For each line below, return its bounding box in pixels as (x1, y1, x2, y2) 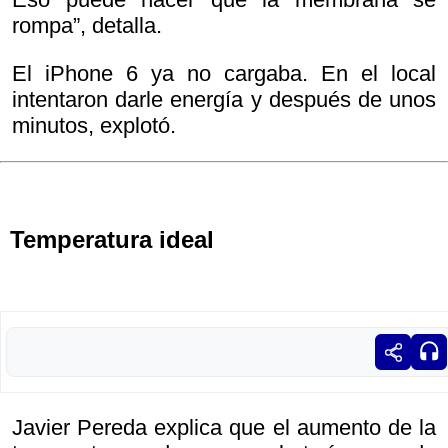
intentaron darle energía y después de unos (12, 87, 436, 113)
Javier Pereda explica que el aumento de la (12, 415, 436, 441)
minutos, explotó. (12, 113, 176, 139)
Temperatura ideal (10, 226, 214, 254)
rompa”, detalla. (12, 13, 162, 39)
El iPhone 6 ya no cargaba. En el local (12, 61, 436, 87)
